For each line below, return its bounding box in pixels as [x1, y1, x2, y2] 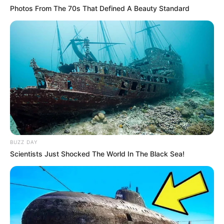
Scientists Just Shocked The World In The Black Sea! [10, 149, 184, 158]
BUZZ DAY [10, 139, 37, 145]
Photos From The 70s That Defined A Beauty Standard [10, 3, 189, 12]
